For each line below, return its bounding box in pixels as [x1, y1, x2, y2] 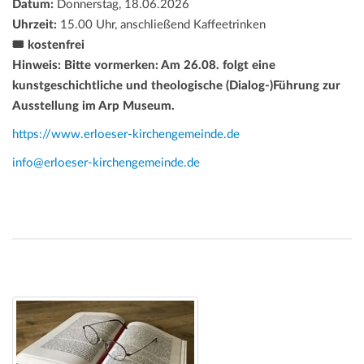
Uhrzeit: [12, 18, 57, 31]
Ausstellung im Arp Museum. [12, 99, 175, 112]
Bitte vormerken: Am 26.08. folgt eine [64, 58, 275, 71]
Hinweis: [12, 58, 61, 71]
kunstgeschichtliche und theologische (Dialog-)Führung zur [12, 79, 340, 92]
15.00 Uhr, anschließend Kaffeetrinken [57, 18, 266, 31]
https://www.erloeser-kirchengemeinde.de [12, 128, 240, 141]
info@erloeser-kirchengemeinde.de [12, 156, 200, 169]
